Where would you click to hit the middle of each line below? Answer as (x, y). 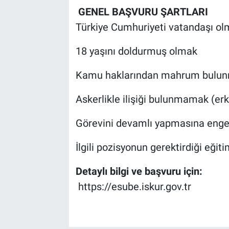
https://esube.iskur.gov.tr (133, 187)
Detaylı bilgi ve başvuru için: (139, 171)
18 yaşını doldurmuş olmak (136, 51)
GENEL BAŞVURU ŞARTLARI (142, 12)
